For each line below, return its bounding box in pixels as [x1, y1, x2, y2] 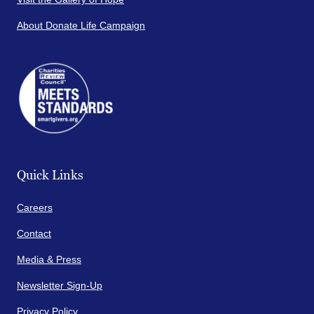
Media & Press [17, 253, 81, 265]
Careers [17, 201, 53, 213]
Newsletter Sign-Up [17, 279, 102, 291]
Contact [17, 227, 51, 239]
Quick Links [17, 169, 83, 182]
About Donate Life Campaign [17, 20, 145, 32]
